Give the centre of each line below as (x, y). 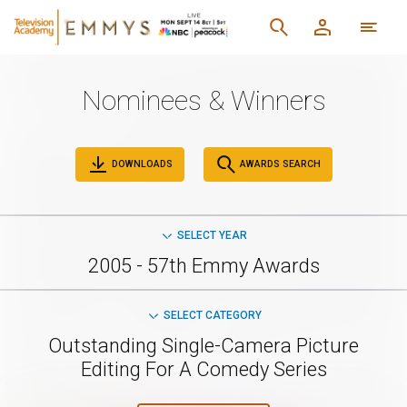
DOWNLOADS (140, 164)
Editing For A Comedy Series (203, 369)
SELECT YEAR (212, 235)
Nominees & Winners (203, 100)
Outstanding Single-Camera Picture (203, 346)
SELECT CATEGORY (212, 315)
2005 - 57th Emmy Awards (203, 266)
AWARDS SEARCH (278, 164)
